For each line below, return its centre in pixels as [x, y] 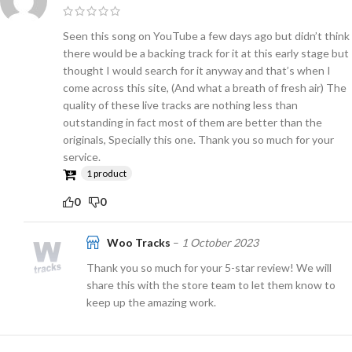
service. [82, 156]
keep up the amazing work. [151, 302]
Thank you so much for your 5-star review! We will [209, 267]
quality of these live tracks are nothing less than [180, 104]
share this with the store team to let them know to [211, 284]
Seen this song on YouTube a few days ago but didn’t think [206, 35]
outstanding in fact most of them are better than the [192, 122]
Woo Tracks [139, 242]
